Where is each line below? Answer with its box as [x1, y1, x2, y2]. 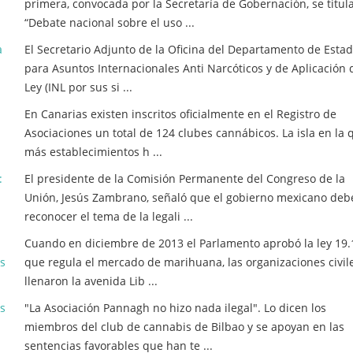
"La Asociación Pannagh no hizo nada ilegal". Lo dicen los [24, 300, 326, 315]
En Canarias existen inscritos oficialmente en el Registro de [24, 106, 336, 121]
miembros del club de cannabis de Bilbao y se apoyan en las [24, 319, 344, 334]
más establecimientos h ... [24, 144, 162, 159]
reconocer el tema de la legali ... [24, 209, 193, 224]
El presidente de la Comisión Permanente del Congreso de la [24, 171, 345, 186]
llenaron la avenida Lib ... [24, 273, 158, 288]
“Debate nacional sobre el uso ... [24, 15, 195, 30]
